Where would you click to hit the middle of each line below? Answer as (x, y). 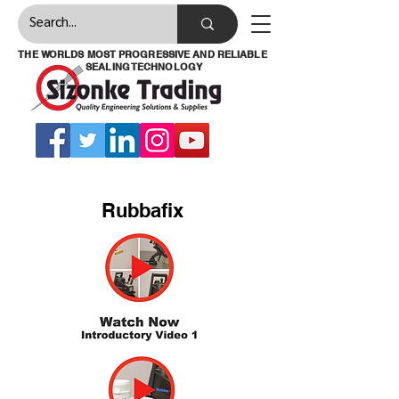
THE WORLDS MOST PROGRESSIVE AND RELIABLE (142, 54)
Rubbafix (142, 210)
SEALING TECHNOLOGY (142, 67)
